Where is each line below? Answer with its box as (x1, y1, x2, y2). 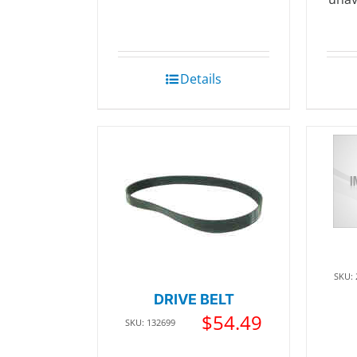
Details (180, 70, 222, 88)
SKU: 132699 (125, 316, 176, 329)
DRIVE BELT (153, 291, 234, 308)
